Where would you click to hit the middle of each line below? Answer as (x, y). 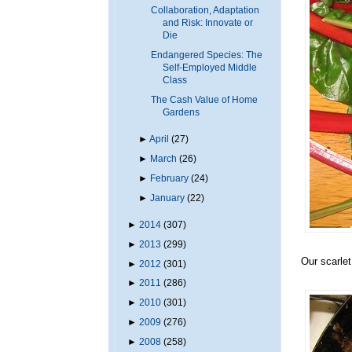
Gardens (181, 112)
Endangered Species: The (206, 55)
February (170, 178)
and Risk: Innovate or (207, 23)
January (168, 198)
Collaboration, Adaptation (205, 11)
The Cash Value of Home (204, 99)
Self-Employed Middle (209, 67)
